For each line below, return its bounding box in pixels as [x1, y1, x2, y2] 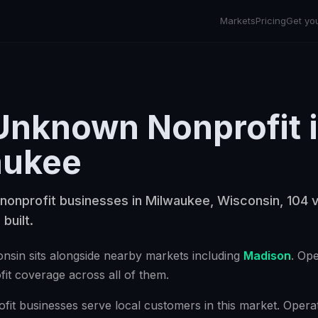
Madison [243, 248, 291, 263]
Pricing [256, 15, 286, 26]
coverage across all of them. [11, 268, 169, 282]
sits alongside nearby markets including [26, 248, 240, 263]
